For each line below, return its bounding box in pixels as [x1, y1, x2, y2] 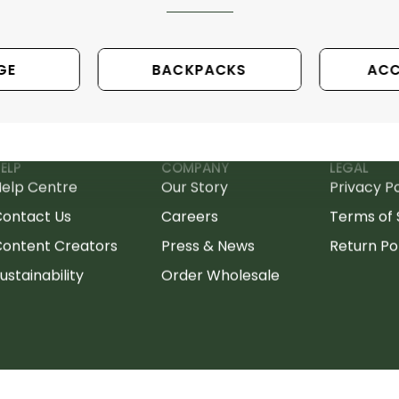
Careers [160, 206, 218, 227]
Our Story [160, 176, 228, 198]
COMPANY [160, 158, 229, 177]
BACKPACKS [151, 60, 248, 79]
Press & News [160, 235, 255, 256]
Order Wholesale [160, 265, 280, 286]
